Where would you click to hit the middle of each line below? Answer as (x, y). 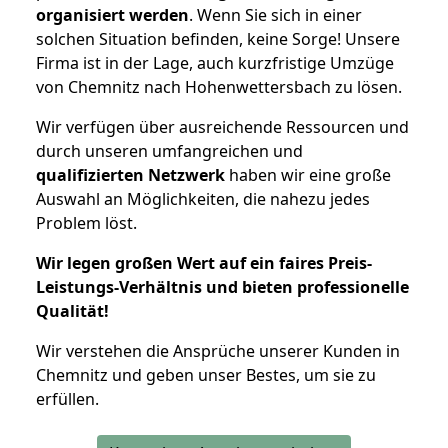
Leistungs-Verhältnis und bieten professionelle (222, 286)
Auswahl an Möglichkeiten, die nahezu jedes (203, 198)
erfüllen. (67, 398)
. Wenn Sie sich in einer (275, 14)
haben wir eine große (308, 174)
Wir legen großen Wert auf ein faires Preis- (204, 262)
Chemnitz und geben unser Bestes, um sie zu (206, 374)
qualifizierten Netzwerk (130, 174)
